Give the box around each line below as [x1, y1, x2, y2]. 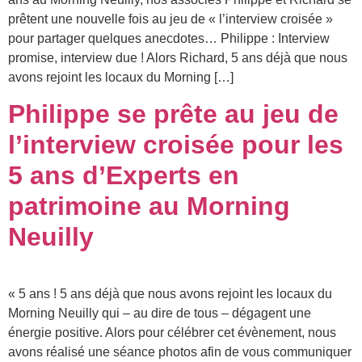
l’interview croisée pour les [8, 130, 343, 160]
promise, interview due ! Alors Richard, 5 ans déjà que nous [8, 51, 347, 65]
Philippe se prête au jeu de [8, 99, 339, 129]
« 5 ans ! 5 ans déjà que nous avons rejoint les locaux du [8, 287, 332, 301]
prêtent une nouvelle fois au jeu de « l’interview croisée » [8, 12, 333, 26]
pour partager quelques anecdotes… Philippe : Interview [8, 32, 330, 45]
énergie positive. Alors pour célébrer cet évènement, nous [8, 326, 336, 340]
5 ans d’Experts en [8, 161, 239, 191]
